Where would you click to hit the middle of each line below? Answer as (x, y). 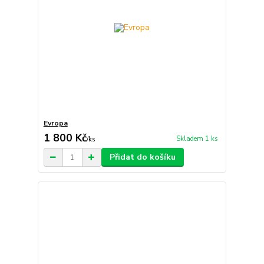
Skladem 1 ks (197, 138)
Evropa (55, 123)
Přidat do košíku (142, 157)
